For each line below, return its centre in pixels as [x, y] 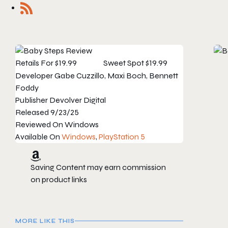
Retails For [34, 63]
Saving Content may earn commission [98, 167]
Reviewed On [39, 125]
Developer [34, 76]
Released [32, 112]
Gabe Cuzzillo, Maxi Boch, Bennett [116, 76]
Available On [38, 137]
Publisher [32, 100]
